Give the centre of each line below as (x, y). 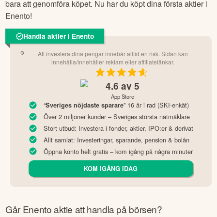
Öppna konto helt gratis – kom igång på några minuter (118, 151)
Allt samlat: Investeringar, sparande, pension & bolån (116, 139)
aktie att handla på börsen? (107, 209)
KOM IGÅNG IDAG (111, 169)
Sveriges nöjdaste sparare (84, 105)
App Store (123, 97)
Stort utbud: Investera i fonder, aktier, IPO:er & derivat (118, 128)
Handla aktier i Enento (59, 36)
